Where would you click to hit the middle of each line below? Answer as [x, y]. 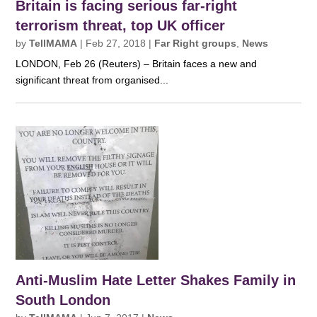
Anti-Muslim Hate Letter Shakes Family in [156, 280]
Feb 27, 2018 [116, 43]
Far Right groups [196, 43]
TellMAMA [53, 43]
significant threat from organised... [92, 80]
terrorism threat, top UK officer [121, 25]
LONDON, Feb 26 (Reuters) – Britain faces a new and [137, 63]
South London [63, 300]
